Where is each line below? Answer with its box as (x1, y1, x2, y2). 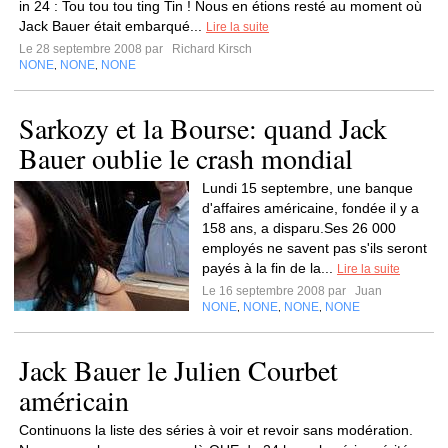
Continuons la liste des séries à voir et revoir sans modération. (19, 422, 413, 438)
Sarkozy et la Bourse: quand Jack (19, 109, 387, 147)
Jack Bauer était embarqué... (19, 18, 206, 34)
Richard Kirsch (169, 42, 252, 56)
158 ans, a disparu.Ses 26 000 (202, 220, 396, 236)
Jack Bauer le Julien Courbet (19, 351, 338, 389)
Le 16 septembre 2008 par (202, 284, 352, 298)
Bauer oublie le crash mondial (19, 139, 353, 177)
